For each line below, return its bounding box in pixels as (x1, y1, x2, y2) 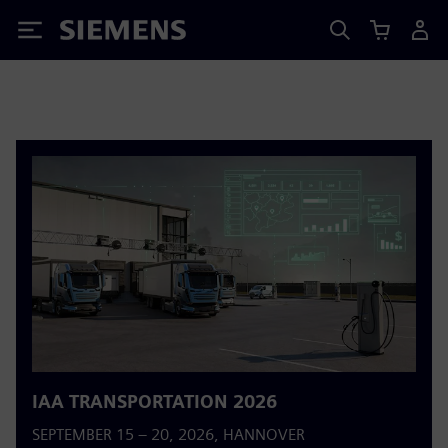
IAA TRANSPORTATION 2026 (32, 391, 277, 412)
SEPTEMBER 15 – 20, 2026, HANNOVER (32, 425, 305, 444)
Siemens (60, 23, 126, 44)
